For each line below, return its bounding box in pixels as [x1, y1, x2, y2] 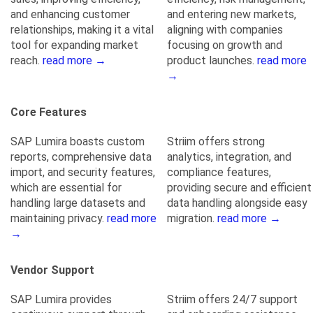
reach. [10, 54, 43, 67]
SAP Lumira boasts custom [10, 135, 145, 148]
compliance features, [167, 166, 271, 179]
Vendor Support [10, 263, 94, 277]
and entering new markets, [167, 8, 296, 21]
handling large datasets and [10, 196, 145, 210]
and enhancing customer [10, 8, 130, 21]
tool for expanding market [10, 38, 138, 52]
